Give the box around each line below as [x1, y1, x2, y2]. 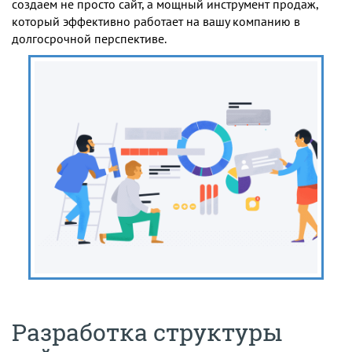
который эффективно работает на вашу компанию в [12, 13, 300, 29]
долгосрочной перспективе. [12, 30, 167, 46]
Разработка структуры [12, 316, 282, 347]
